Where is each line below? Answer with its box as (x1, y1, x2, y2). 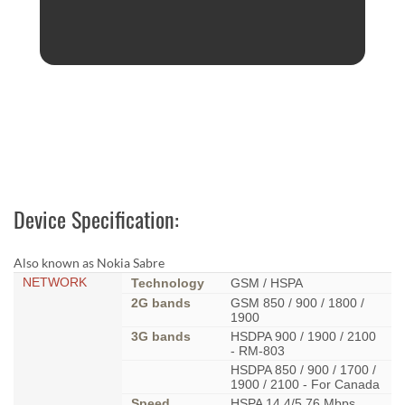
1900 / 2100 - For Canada (231, 377, 380, 392)
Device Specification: (14, 202, 179, 236)
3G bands (131, 329, 191, 344)
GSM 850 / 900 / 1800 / (231, 296, 364, 311)
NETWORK (23, 275, 87, 290)
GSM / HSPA (231, 276, 303, 291)
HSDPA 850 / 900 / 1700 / (231, 363, 376, 378)
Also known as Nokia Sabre (14, 255, 165, 271)
